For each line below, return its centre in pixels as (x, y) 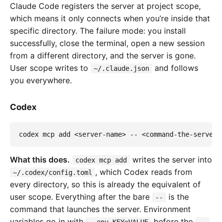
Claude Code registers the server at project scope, (105, 6)
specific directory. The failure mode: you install (98, 31)
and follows (175, 68)
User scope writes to (50, 68)
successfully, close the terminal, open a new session (107, 43)
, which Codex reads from (144, 172)
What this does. (40, 159)
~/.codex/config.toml (53, 172)
